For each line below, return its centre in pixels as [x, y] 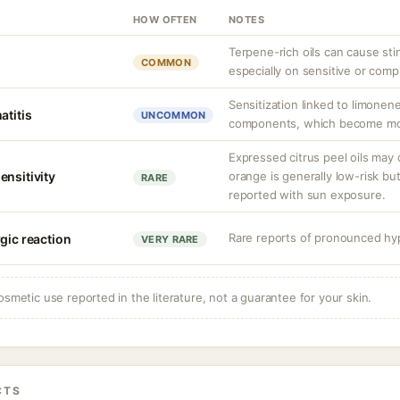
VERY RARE [170, 239]
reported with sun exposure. [307, 195]
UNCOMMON [174, 115]
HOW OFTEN [165, 20]
